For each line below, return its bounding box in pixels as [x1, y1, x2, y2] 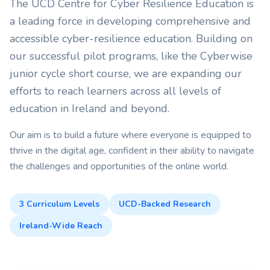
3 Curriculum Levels [19, 198, 99, 210]
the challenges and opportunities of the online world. [10, 160, 228, 174]
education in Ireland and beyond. [10, 101, 169, 116]
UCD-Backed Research [119, 198, 211, 210]
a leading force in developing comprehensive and [10, 14, 251, 29]
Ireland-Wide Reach [19, 220, 102, 232]
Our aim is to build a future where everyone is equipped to [10, 128, 251, 142]
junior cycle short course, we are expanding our [10, 66, 242, 81]
